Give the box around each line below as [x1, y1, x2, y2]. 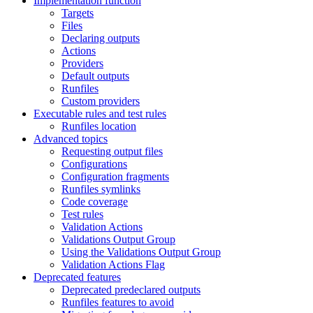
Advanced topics [34, 133, 108, 145]
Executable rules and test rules [34, 108, 166, 120]
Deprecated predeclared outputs [61, 284, 201, 296]
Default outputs [61, 70, 129, 82]
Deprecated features [34, 271, 121, 284]
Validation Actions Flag [61, 259, 165, 271]
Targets [61, 7, 94, 20]
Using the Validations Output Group [61, 246, 221, 259]
